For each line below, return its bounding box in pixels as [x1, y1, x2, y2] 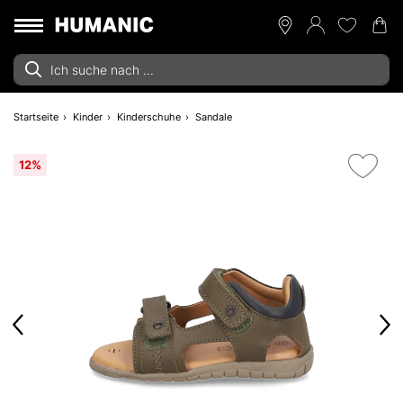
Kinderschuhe [117, 111, 181, 123]
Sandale [195, 111, 232, 123]
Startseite [13, 111, 58, 123]
